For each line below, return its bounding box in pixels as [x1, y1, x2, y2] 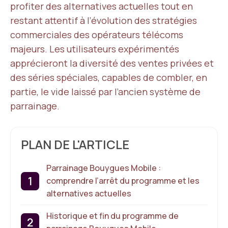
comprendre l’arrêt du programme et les [46, 175, 199, 186]
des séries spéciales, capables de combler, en [10, 71, 207, 83]
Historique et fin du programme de [46, 210, 179, 221]
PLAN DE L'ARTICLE [21, 136, 129, 153]
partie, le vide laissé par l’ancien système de [10, 85, 201, 98]
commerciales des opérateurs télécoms [10, 28, 183, 41]
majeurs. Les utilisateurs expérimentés [10, 43, 179, 55]
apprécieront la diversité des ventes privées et [10, 57, 214, 69]
